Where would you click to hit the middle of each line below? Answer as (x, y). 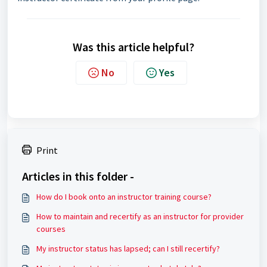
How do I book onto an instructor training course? (124, 197)
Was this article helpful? (133, 47)
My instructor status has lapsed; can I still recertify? (128, 249)
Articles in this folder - (78, 176)
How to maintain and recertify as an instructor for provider (140, 216)
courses (51, 229)
